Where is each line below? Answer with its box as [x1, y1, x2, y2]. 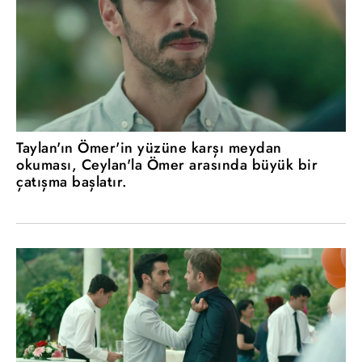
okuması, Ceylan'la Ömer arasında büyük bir [16, 154, 318, 175]
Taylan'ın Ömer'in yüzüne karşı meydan [16, 137, 282, 158]
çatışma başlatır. [16, 171, 128, 192]
